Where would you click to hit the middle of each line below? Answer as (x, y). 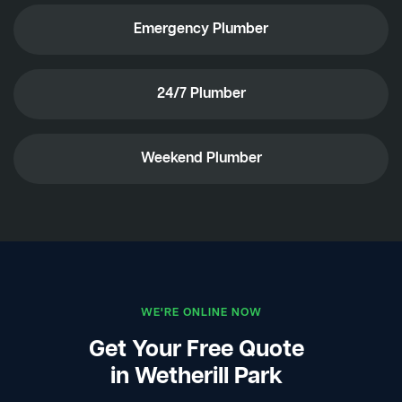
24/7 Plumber (201, 94)
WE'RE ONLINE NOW (201, 312)
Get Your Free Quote (197, 350)
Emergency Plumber (201, 29)
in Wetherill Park (197, 377)
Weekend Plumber (201, 158)
